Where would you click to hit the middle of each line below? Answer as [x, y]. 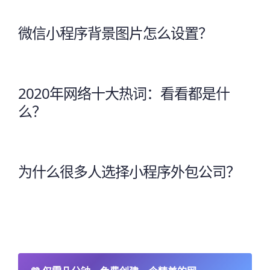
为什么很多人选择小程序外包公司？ [129, 171]
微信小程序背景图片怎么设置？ [115, 33]
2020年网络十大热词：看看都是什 [124, 93]
